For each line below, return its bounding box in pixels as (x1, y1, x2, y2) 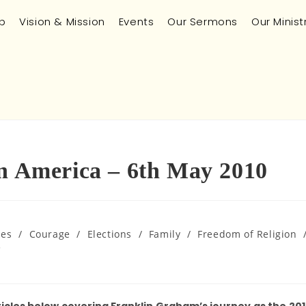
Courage (29, 227, 70, 240)
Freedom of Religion (197, 227, 297, 240)
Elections (87, 227, 132, 240)
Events (118, 14, 154, 29)
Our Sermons (167, 14, 238, 29)
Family (148, 227, 181, 240)
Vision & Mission (19, 14, 105, 29)
